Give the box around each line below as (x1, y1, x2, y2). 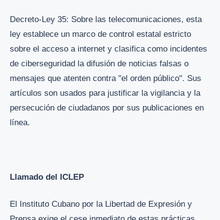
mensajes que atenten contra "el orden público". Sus (10, 73, 201, 83)
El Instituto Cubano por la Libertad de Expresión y (10, 199, 192, 209)
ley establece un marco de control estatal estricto (10, 29, 191, 39)
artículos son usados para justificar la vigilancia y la (10, 88, 200, 98)
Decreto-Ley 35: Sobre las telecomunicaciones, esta (10, 14, 202, 24)
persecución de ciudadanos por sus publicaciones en (10, 103, 204, 112)
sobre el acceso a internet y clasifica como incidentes (10, 44, 207, 54)
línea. (10, 117, 30, 127)
